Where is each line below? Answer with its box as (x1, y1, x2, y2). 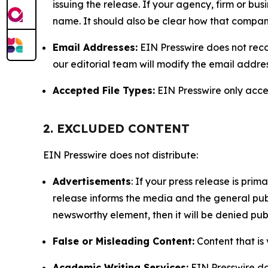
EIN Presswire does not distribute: (43, 149, 198, 162)
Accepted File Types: (53, 84, 155, 97)
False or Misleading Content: (53, 235, 194, 248)
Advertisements (53, 175, 131, 188)
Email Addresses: (53, 41, 138, 54)
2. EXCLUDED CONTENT (43, 121, 190, 136)
